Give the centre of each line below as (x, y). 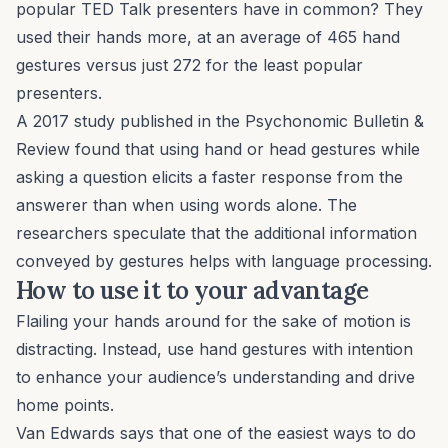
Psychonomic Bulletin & (334, 121)
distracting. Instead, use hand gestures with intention (214, 349)
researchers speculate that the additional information (216, 233)
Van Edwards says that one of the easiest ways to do (216, 433)
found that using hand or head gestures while (245, 149)
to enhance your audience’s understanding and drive (215, 377)
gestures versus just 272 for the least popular (189, 65)
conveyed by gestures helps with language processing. (224, 261)
